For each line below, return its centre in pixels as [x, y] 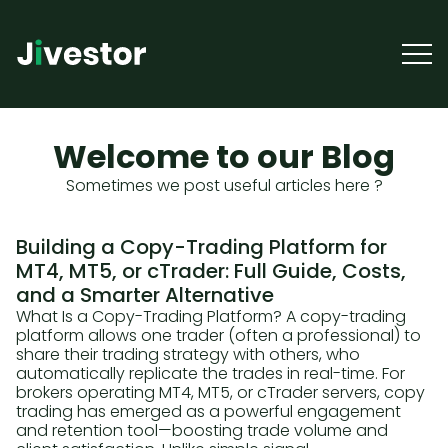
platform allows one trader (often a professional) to [218, 335]
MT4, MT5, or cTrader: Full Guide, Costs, [211, 271]
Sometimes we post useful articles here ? [224, 185]
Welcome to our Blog [224, 156]
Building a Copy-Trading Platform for [201, 247]
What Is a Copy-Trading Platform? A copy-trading [211, 316]
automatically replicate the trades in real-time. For [210, 373]
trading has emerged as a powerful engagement [208, 411]
